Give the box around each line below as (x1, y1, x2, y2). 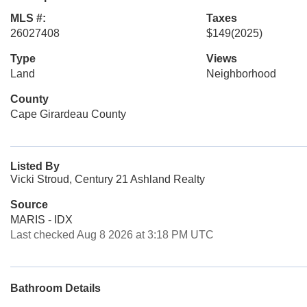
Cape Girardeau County (10, 108, 126, 120)
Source (10, 199, 48, 210)
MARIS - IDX (10, 214, 73, 225)
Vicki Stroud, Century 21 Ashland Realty (10, 173, 205, 185)
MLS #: (10, 12, 46, 24)
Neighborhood (206, 68, 276, 79)
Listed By (10, 160, 60, 172)
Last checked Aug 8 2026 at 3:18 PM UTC (10, 229, 214, 241)
